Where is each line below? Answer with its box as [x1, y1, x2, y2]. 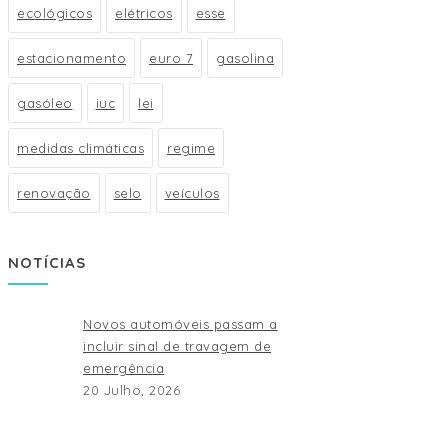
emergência [83, 360, 164, 376]
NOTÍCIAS [8, 253, 86, 272]
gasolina [216, 50, 274, 66]
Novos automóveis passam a [83, 316, 278, 332]
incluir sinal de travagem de [83, 338, 271, 354]
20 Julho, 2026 [83, 382, 180, 398]
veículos [164, 185, 220, 201]
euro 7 [149, 50, 193, 66]
